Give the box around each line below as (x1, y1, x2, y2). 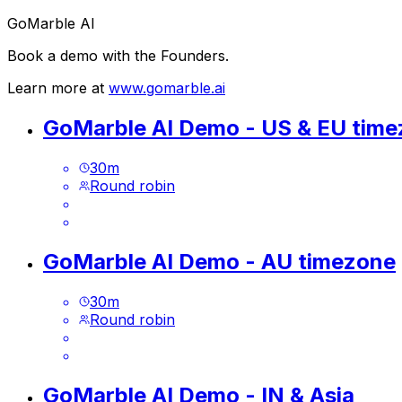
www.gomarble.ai (109, 79, 225, 97)
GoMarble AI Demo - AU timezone (43, 248, 396, 275)
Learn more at (7, 79, 109, 97)
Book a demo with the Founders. (7, 47, 229, 65)
